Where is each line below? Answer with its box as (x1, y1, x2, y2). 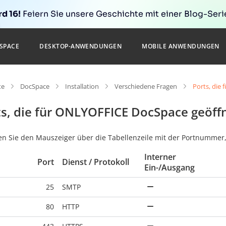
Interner (144, 151, 176, 162)
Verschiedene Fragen (115, 82, 177, 91)
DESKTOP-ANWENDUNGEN (39, 42, 122, 50)
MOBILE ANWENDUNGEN (142, 42, 219, 50)
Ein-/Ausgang (144, 162, 195, 173)
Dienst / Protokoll (62, 156, 129, 167)
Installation (65, 82, 99, 91)
